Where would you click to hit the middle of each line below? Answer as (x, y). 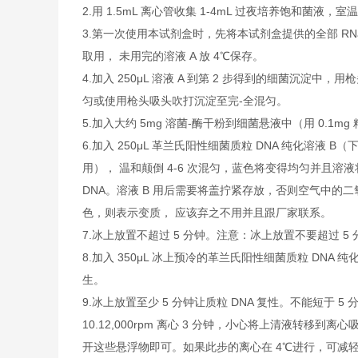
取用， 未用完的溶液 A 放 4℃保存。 (173, 56)
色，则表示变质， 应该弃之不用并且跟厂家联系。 (207, 213)
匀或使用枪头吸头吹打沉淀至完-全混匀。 (185, 101)
